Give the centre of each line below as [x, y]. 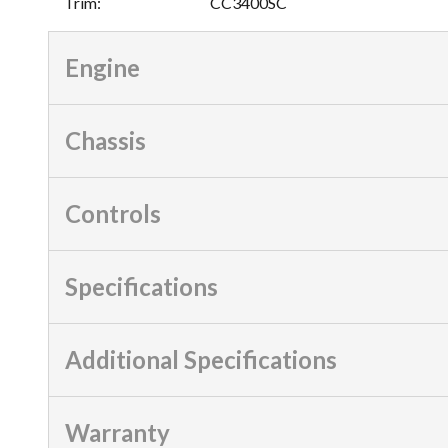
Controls [113, 213]
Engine [102, 67]
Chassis [105, 140]
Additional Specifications [201, 359]
